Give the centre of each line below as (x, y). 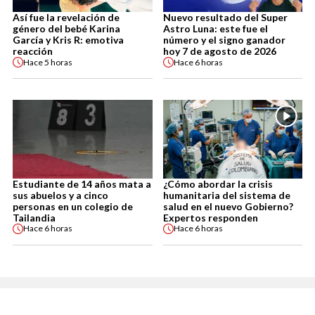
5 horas (58, 62)
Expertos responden (210, 217)
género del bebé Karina (66, 29)
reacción (33, 51)
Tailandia (34, 217)
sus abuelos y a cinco (60, 195)
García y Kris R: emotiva (68, 40)
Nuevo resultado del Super (225, 18)
